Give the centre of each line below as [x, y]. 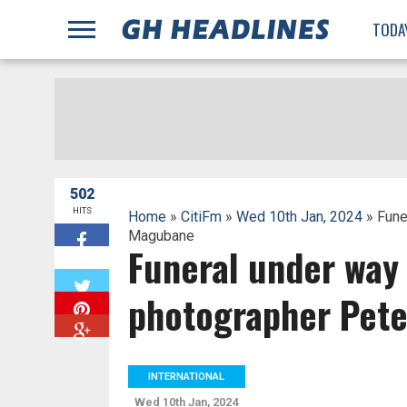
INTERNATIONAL [187, 377]
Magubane [161, 236]
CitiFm [201, 217]
